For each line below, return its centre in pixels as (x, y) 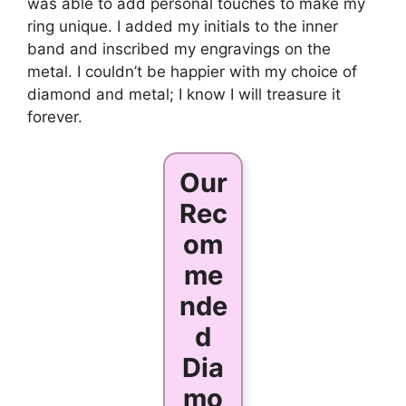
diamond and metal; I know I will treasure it (184, 95)
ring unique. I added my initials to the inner (183, 27)
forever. (55, 117)
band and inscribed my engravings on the (179, 49)
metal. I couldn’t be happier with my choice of (192, 72)
